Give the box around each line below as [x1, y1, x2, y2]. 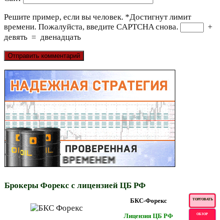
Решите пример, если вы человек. [4, 12, 123, 22]
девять [4, 32, 27, 42]
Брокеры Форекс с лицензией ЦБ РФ [4, 180, 146, 190]
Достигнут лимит [130, 12, 191, 22]
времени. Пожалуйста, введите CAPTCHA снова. [4, 22, 178, 31]
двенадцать [40, 32, 81, 42]
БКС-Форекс [130, 196, 167, 204]
